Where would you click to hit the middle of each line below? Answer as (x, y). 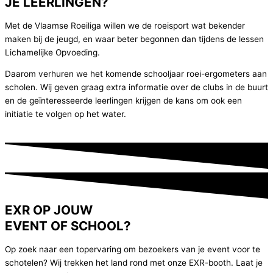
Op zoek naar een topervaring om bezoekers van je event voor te (133, 250)
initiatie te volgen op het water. (66, 114)
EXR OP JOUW (49, 210)
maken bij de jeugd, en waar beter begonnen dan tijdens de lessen (134, 39)
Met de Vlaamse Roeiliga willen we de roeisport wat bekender (125, 25)
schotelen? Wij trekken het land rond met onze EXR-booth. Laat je (134, 263)
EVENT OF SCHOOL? (68, 226)
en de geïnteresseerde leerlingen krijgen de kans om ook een (123, 101)
